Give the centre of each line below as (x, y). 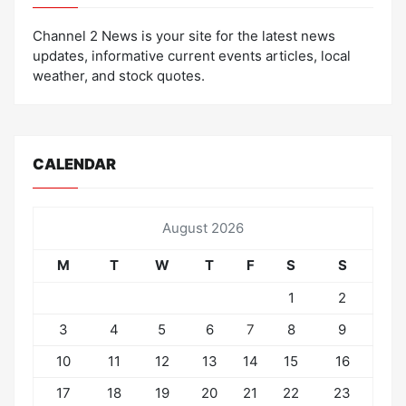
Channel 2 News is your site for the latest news (184, 36)
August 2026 (203, 228)
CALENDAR (74, 164)
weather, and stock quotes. (119, 76)
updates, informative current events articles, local (192, 56)
